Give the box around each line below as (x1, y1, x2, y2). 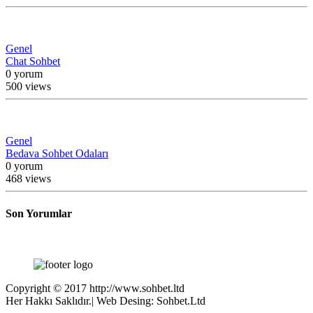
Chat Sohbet (6, 55, 60, 68)
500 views (6, 80, 51, 93)
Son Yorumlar (6, 207, 72, 219)
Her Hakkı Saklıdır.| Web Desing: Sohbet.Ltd (6, 294, 205, 307)
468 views (6, 173, 51, 185)
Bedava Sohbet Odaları (6, 147, 108, 160)
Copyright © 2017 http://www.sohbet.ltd (6, 282, 184, 294)
